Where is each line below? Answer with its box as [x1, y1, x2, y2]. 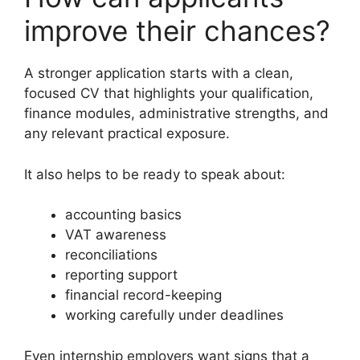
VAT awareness [65, 227, 166, 243]
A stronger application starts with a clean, [24, 65, 293, 82]
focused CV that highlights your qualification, [24, 85, 313, 102]
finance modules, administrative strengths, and [24, 105, 329, 122]
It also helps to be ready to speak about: [24, 166, 285, 182]
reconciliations [65, 247, 157, 264]
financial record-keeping [65, 287, 222, 304]
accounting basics [65, 207, 182, 223]
